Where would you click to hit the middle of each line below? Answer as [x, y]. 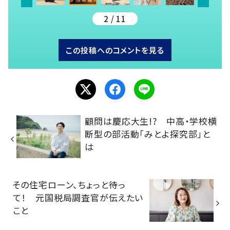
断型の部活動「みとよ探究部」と [148, 133]
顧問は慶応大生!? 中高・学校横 [151, 121]
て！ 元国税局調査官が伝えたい [78, 197]
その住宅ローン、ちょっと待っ [69, 184]
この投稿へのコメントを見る [115, 50]
